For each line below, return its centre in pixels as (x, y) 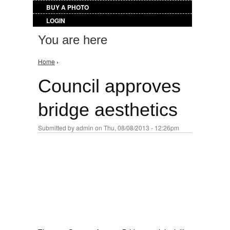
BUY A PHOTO (68, 7)
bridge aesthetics (108, 110)
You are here (73, 40)
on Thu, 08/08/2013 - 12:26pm (136, 128)
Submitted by (57, 128)
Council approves (109, 86)
